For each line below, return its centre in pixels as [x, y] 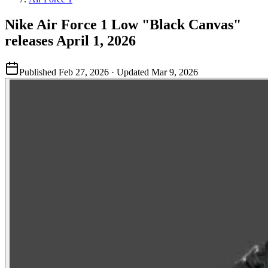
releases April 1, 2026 [70, 40]
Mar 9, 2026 [175, 72]
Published [38, 72]
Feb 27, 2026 [84, 72]
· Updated [130, 72]
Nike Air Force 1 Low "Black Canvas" [123, 24]
